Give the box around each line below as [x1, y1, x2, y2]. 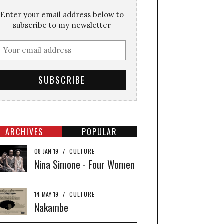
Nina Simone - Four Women [34, 156, 135, 172]
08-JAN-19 [34, 146, 60, 155]
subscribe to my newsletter [13, 20, 111, 30]
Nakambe [34, 199, 68, 215]
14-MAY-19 [34, 189, 60, 198]
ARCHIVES [5, 125, 43, 138]
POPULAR [81, 125, 117, 138]
